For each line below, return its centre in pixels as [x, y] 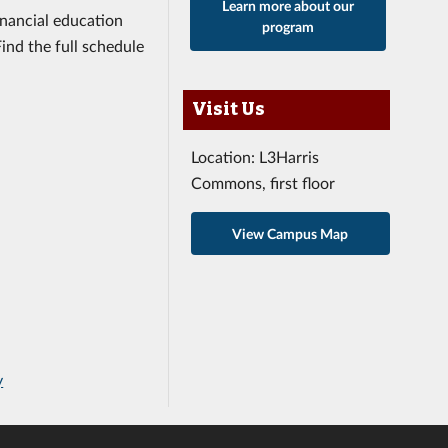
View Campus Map [290, 233]
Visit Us [228, 109]
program [288, 26]
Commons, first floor [263, 182]
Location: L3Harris [255, 156]
